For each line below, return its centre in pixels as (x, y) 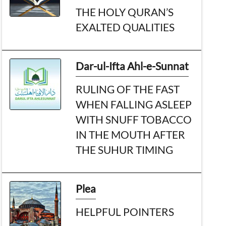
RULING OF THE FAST (128, 89)
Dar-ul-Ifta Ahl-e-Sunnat (132, 66)
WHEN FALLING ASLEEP (134, 104)
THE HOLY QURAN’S (125, 12)
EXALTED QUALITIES (125, 27)
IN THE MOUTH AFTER (131, 134)
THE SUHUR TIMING (125, 149)
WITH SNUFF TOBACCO (134, 119)
